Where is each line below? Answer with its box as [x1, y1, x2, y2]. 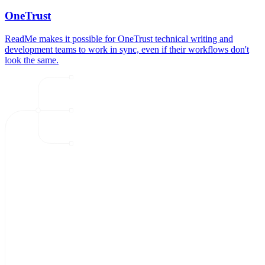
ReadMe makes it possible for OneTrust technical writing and [5, 33, 233, 44]
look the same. [5, 54, 59, 65]
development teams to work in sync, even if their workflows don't [5, 44, 249, 54]
